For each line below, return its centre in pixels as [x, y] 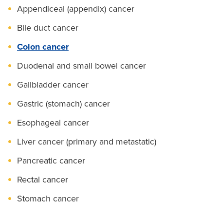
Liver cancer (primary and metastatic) [87, 141]
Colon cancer [43, 46]
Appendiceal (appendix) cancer [76, 9]
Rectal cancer [43, 179]
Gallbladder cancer [53, 84]
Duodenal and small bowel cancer [82, 65]
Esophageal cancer [53, 122]
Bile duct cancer [48, 27]
